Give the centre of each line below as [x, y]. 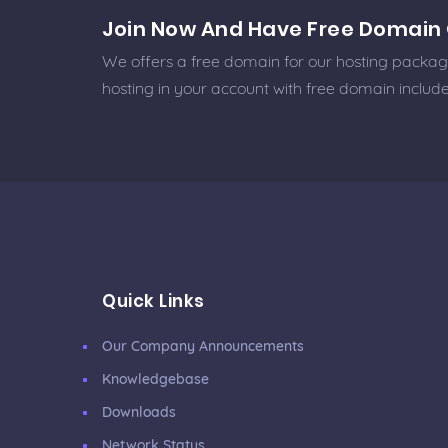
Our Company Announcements [203, 346]
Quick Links [153, 301]
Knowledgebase [155, 379]
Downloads [139, 412]
